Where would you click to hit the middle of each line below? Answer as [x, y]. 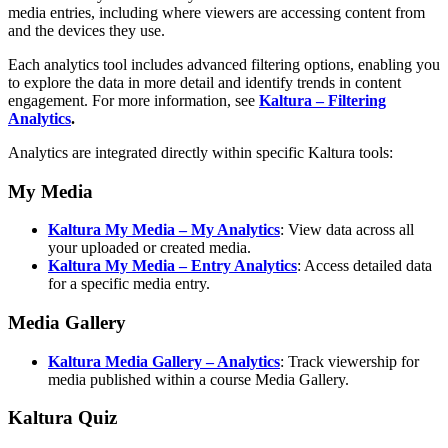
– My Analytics [229, 230]
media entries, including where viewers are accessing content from [216, 12]
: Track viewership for [349, 361]
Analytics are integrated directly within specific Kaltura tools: [200, 152]
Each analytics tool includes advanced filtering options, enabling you [224, 64]
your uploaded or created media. [149, 248]
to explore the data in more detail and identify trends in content [204, 82]
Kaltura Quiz [62, 418]
